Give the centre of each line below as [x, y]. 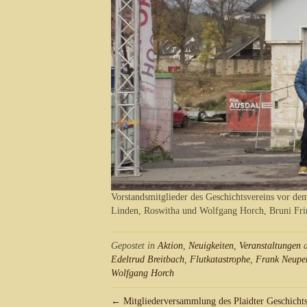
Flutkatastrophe [220, 260]
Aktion [170, 246]
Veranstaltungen [270, 246]
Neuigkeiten [211, 246]
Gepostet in [134, 246]
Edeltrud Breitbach [148, 260]
